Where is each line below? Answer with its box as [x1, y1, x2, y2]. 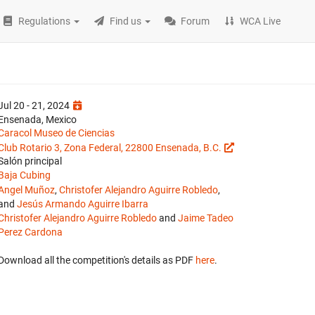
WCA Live [240, 15, 281, 27]
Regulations [18, 15, 71, 27]
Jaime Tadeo [178, 212, 233, 224]
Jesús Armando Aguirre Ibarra [17, 198, 148, 210]
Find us [110, 15, 142, 27]
